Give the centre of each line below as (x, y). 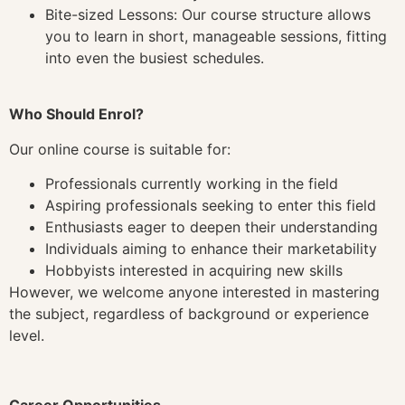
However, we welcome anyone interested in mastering (194, 292)
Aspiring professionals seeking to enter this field (211, 206)
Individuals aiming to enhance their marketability (211, 249)
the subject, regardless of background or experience (189, 314)
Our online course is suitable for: (120, 149)
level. (27, 336)
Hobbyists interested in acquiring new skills (194, 271)
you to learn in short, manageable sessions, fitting (216, 36)
